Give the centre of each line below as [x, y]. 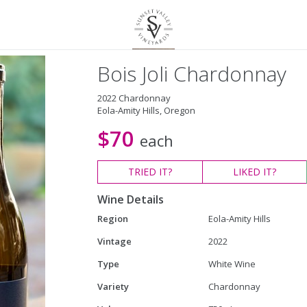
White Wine [232, 264]
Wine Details [130, 199]
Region [112, 219]
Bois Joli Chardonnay [192, 74]
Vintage [114, 241]
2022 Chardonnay [134, 98]
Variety [113, 286]
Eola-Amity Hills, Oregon [146, 110]
